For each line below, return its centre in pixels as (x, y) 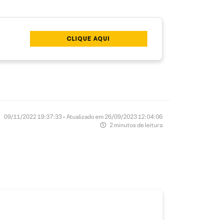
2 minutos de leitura (136, 125)
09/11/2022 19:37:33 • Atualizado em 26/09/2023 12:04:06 (83, 117)
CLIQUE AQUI (89, 39)
